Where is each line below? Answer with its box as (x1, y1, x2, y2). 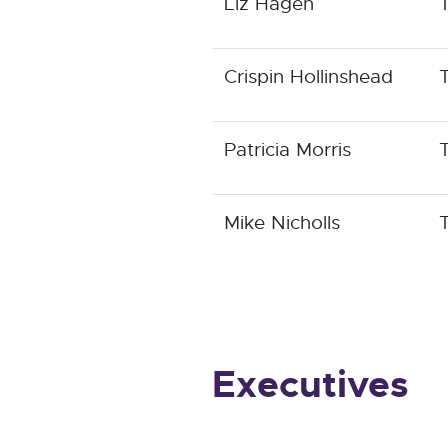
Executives (212, 361, 409, 408)
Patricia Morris (224, 137, 351, 162)
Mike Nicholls (224, 210, 340, 235)
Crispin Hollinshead (224, 64, 393, 89)
